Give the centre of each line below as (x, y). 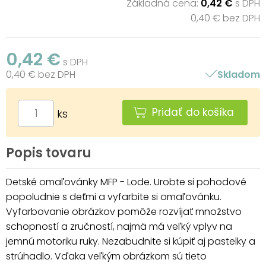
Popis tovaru (49, 153)
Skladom (238, 74)
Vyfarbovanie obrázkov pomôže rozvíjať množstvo (124, 211)
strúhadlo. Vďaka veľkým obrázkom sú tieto (106, 256)
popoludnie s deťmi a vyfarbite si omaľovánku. (114, 197)
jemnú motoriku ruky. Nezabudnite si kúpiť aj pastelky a (131, 241)
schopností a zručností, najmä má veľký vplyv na (119, 226)
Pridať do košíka (193, 112)
